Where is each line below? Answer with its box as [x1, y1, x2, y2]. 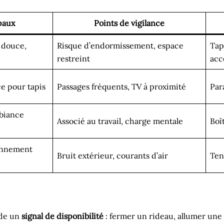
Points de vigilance [94, 18, 164, 28]
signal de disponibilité [21, 211, 103, 221]
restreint [57, 53, 90, 63]
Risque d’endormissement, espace [57, 40, 183, 50]
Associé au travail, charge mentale [57, 116, 183, 126]
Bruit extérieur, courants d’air [57, 150, 168, 160]
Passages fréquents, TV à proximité [57, 81, 186, 91]
